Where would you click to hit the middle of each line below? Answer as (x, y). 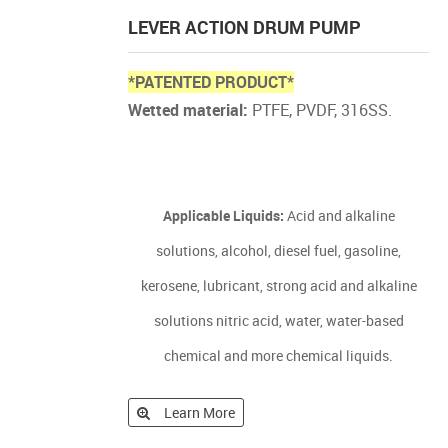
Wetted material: (188, 110)
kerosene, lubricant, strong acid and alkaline (278, 285)
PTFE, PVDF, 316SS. (320, 110)
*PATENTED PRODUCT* (211, 82)
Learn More (200, 412)
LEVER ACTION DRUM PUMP (245, 27)
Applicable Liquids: (223, 215)
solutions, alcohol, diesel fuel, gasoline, (279, 250)
